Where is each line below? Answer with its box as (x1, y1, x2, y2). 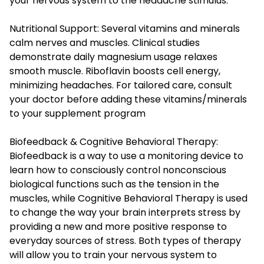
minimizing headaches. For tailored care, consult (9, 78, 232, 93)
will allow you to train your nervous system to (9, 248, 217, 262)
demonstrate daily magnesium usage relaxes (9, 50, 217, 64)
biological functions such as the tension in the (9, 177, 219, 192)
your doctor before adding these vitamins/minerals (9, 93, 247, 107)
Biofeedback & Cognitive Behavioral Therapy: (9, 135, 218, 149)
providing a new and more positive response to (9, 220, 227, 234)
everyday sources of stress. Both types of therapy (9, 234, 241, 248)
